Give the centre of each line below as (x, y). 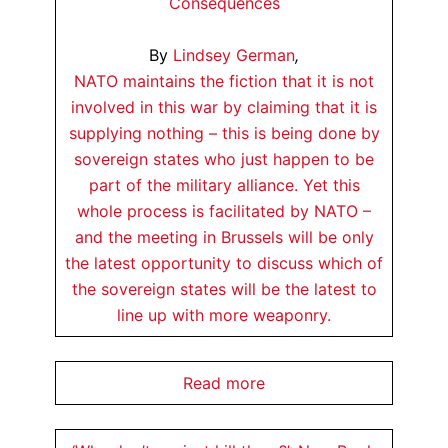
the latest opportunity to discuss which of (224, 263)
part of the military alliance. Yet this (224, 185)
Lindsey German (234, 55)
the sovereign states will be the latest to (224, 289)
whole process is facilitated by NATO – (224, 211)
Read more (224, 383)
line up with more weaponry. (224, 315)
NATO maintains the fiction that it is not (224, 81)
